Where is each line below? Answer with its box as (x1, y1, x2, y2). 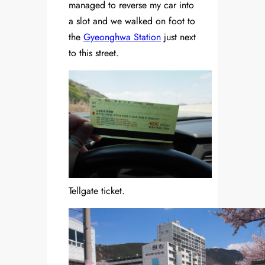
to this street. (69, 46, 119, 60)
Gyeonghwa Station (83, 30, 161, 44)
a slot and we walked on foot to (69, 14, 195, 28)
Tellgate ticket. (69, 184, 125, 198)
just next (161, 30, 196, 44)
